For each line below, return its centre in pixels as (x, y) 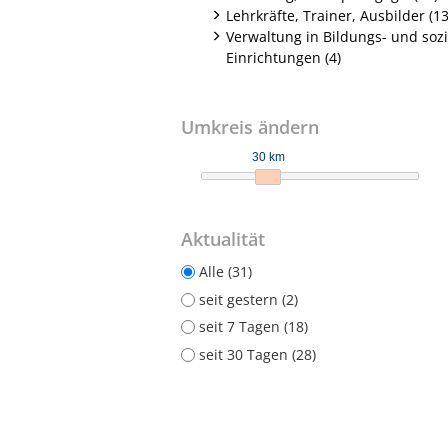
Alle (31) (225, 271)
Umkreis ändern (250, 126)
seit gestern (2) (248, 299)
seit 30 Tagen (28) (257, 354)
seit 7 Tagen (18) (253, 327)
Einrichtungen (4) (283, 57)
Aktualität (223, 238)
